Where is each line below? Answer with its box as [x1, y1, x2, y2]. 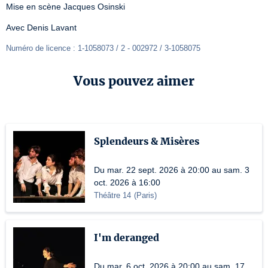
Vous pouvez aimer [74, 73, 194, 89]
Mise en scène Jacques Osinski [6, 2, 125, 11]
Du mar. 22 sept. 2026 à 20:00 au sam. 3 [94, 165, 249, 175]
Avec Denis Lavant [6, 23, 77, 32]
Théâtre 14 [94, 191, 131, 200]
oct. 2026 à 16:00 [94, 178, 160, 187]
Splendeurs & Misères [94, 135, 199, 147]
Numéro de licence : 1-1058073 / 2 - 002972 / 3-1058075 [6, 44, 200, 53]
